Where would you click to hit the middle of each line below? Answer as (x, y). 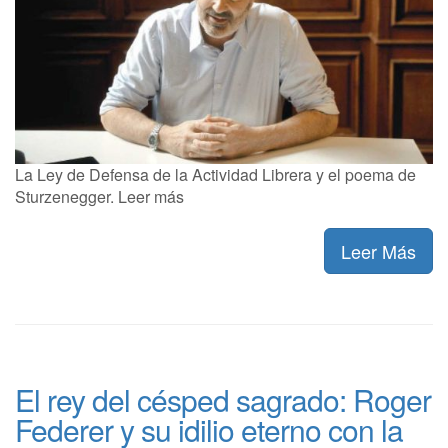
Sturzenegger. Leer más (99, 196)
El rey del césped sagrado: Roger (223, 399)
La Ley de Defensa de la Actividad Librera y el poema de (215, 174)
